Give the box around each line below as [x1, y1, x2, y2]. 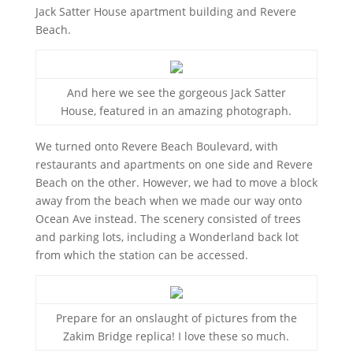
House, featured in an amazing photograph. [61, 103, 292, 118]
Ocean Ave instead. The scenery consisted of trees [35, 211, 301, 226]
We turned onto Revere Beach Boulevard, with [35, 139, 278, 154]
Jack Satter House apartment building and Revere [35, 4, 296, 19]
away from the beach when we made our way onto [35, 193, 302, 208]
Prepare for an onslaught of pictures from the [55, 310, 297, 325]
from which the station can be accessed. [35, 247, 248, 262]
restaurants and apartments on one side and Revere [35, 157, 313, 172]
